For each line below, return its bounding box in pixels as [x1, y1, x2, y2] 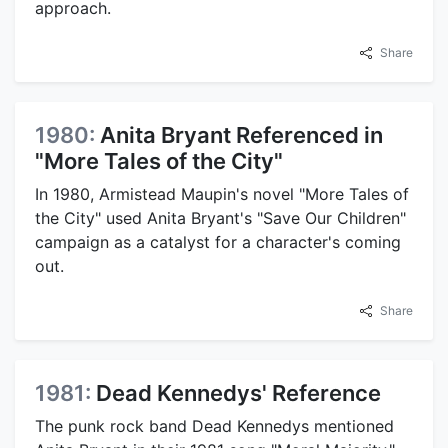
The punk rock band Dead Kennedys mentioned [35, 416, 394, 437]
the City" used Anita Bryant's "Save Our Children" [35, 208, 406, 229]
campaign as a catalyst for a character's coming [35, 232, 401, 253]
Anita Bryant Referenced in [100, 122, 383, 149]
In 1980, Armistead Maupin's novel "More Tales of [35, 184, 409, 205]
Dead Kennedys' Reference [96, 380, 381, 407]
